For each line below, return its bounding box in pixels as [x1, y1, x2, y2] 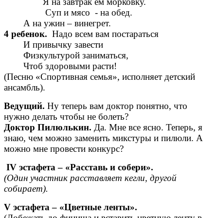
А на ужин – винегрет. [4, 18, 111, 29]
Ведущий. [4, 101, 45, 111]
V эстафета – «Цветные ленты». [4, 202, 137, 213]
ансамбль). [4, 82, 45, 93]
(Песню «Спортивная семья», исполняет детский [4, 72, 195, 82]
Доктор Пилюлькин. [4, 122, 94, 133]
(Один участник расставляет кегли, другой [4, 173, 177, 183]
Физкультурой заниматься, [4, 50, 128, 61]
